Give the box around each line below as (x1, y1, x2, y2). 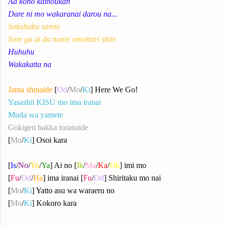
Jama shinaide (8, 85, 54, 94)
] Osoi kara (32, 136, 67, 144)
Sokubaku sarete (8, 22, 60, 31)
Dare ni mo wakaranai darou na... (8, 10, 118, 18)
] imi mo (120, 161, 146, 169)
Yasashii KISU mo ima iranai (8, 98, 101, 106)
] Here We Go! (90, 85, 138, 94)
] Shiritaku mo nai (104, 174, 161, 182)
